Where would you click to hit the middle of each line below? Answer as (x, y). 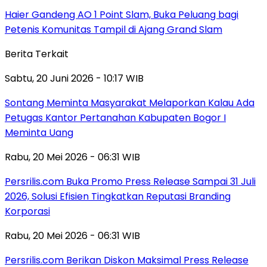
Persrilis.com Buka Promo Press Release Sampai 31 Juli (130, 181)
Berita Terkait (37, 54)
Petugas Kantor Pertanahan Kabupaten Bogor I (115, 117)
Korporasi (27, 211)
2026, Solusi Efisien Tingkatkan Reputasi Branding (118, 196)
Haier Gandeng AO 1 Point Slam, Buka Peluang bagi (122, 14)
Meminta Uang (39, 132)
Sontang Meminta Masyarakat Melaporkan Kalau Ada (130, 103)
